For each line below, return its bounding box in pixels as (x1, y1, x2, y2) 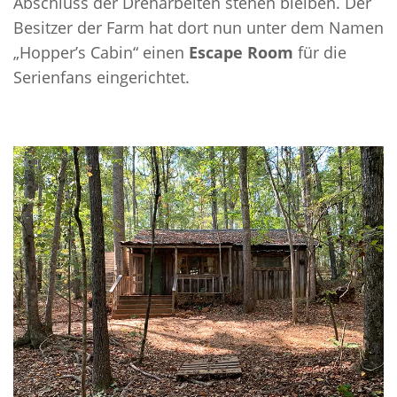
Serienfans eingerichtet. (13, 66, 190, 89)
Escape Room (189, 42, 293, 64)
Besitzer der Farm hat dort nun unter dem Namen (13, 17, 384, 39)
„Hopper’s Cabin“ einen (13, 42, 189, 64)
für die (293, 42, 346, 64)
